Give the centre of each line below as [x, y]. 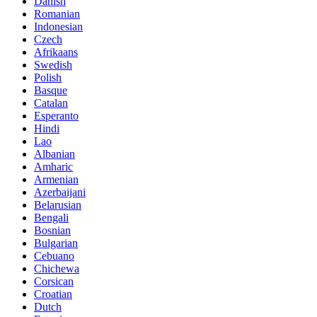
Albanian [54, 154]
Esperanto [56, 116]
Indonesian [58, 27]
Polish [48, 78]
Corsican [54, 282]
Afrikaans [56, 52]
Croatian [53, 294]
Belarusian [58, 205]
